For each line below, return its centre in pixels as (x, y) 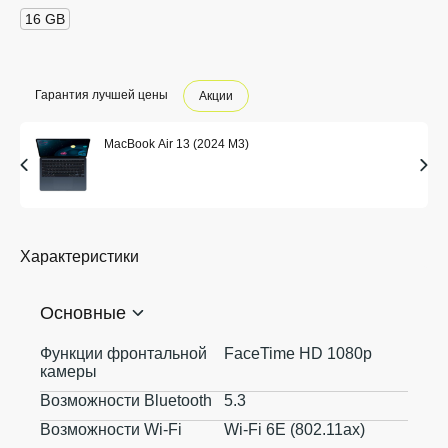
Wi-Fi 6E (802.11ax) (294, 429)
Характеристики (79, 256)
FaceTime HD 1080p (298, 353)
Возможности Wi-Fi (111, 429)
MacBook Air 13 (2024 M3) (176, 143)
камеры (68, 371)
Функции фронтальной (123, 353)
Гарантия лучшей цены (101, 94)
